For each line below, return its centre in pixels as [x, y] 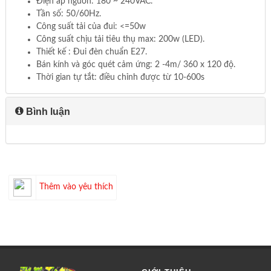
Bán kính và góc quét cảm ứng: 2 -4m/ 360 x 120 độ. [135, 64]
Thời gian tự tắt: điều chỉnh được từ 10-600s [120, 77]
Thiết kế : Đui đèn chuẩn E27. [91, 52]
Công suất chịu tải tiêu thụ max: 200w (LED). [120, 39]
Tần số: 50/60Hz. [68, 14]
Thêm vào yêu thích [76, 187]
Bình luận [47, 111]
